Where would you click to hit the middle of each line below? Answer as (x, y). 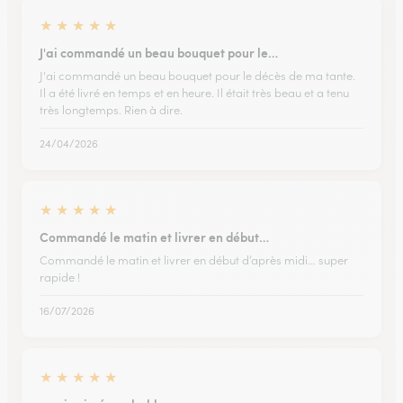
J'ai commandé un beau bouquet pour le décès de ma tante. (197, 76)
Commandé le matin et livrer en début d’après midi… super (194, 260)
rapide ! (60, 278)
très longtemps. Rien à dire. (111, 110)
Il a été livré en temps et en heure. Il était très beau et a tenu (194, 93)
